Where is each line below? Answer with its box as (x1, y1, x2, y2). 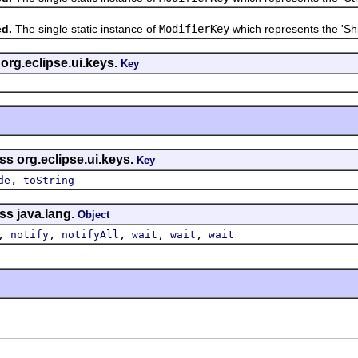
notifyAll (62, 228, 119, 241)
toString (23, 173, 74, 186)
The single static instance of (12, 22, 159, 35)
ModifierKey (159, 22, 229, 35)
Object (78, 208, 109, 221)
